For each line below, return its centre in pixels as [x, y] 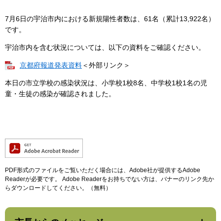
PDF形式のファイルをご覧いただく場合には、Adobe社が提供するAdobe [103, 170]
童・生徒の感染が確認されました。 [60, 94]
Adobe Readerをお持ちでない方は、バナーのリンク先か [137, 179]
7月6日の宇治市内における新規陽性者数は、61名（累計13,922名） [110, 19]
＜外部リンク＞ [106, 65]
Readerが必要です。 [33, 179]
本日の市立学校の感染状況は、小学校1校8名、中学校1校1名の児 [106, 83]
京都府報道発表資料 [51, 65]
